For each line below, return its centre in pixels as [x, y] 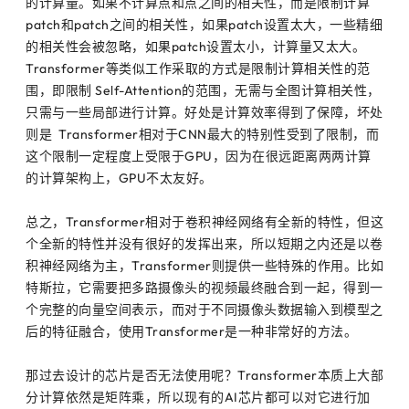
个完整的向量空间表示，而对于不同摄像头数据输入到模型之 [204, 309]
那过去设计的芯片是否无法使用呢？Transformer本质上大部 [204, 375]
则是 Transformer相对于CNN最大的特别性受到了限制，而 [202, 134]
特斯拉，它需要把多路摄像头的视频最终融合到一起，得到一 [204, 287]
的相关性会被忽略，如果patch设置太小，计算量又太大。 [195, 46]
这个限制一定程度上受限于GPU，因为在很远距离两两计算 [199, 156]
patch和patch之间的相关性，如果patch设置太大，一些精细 [204, 24]
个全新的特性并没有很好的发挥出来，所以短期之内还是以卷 [204, 243]
